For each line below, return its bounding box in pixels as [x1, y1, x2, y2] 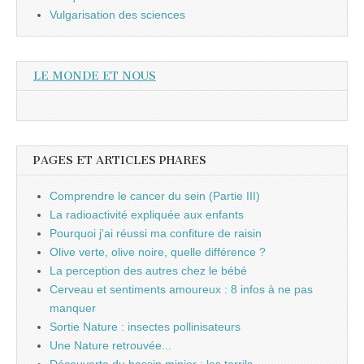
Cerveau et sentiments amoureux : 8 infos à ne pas [50, 283, 313, 297]
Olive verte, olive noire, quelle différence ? [50, 245, 266, 259]
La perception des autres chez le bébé [50, 264, 247, 278]
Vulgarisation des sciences [50, 7, 185, 21]
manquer [50, 301, 96, 315]
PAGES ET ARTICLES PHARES [33, 154, 206, 168]
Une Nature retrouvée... [50, 339, 171, 353]
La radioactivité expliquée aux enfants [50, 208, 244, 222]
